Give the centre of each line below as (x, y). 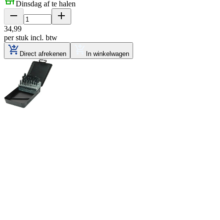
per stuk (16, 38)
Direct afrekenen (43, 54)
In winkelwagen (108, 54)
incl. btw (44, 38)
